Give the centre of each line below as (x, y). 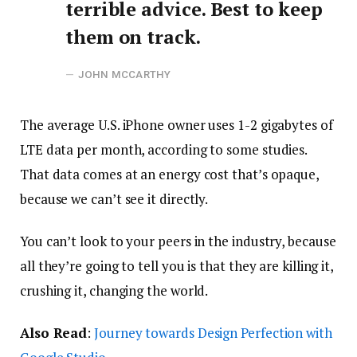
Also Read (54, 333)
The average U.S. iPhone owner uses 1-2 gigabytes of (177, 124)
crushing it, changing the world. (114, 290)
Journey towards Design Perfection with (213, 333)
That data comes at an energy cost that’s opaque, (169, 174)
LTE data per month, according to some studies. (164, 149)
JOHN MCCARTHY (125, 74)
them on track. (133, 36)
